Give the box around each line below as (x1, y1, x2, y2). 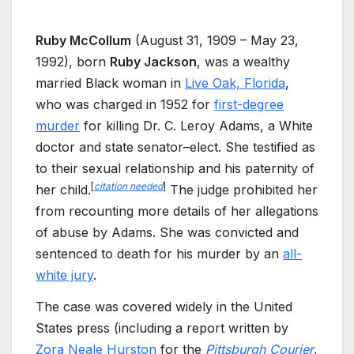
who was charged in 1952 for (36, 96, 214, 113)
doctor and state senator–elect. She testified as (36, 139, 315, 156)
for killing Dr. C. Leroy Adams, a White (80, 118, 313, 134)
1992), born (36, 54, 110, 70)
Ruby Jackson (110, 54, 197, 70)
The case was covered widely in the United (36, 299, 292, 315)
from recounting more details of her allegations (36, 203, 318, 220)
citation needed (94, 180, 163, 193)
